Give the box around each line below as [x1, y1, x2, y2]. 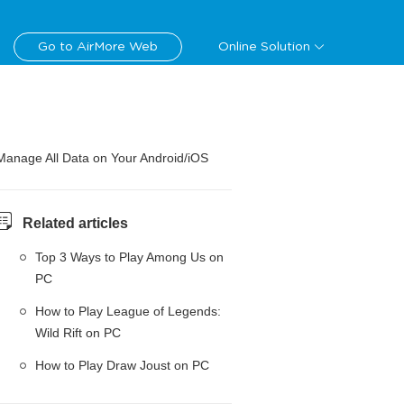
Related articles [23, 216, 128, 231]
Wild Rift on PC [35, 326, 121, 340]
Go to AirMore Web [38, 41, 158, 53]
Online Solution [218, 41, 310, 53]
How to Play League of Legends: [35, 304, 221, 318]
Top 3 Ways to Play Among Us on [35, 250, 224, 264]
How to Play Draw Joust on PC [35, 358, 209, 372]
